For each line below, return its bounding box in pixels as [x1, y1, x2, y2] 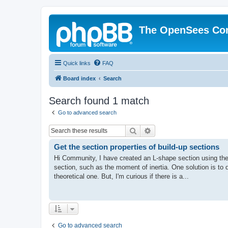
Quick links [63, 60, 91, 66]
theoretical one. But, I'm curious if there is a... [54, 173, 189, 180]
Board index [63, 75, 96, 81]
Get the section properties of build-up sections [54, 142, 219, 151]
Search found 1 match [49, 95, 149, 106]
